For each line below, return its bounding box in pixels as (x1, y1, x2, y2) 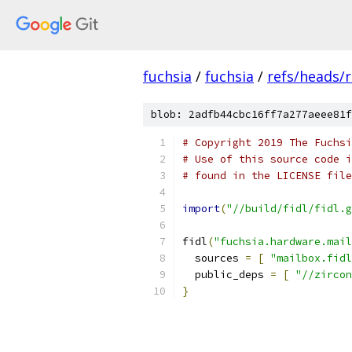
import (182, 202, 220, 215)
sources (182, 251, 245, 265)
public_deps (182, 268, 270, 281)
